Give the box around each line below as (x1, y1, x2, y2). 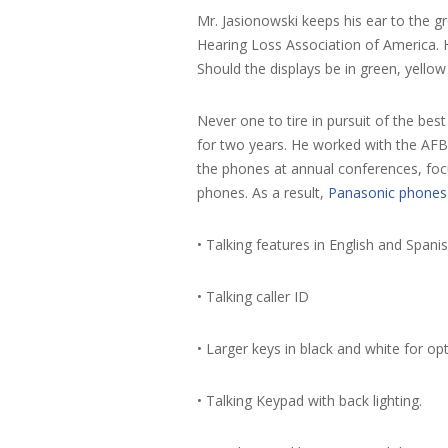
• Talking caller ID (197, 286, 309, 306)
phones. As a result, (197, 182, 328, 202)
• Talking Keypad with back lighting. (197, 390, 422, 410)
